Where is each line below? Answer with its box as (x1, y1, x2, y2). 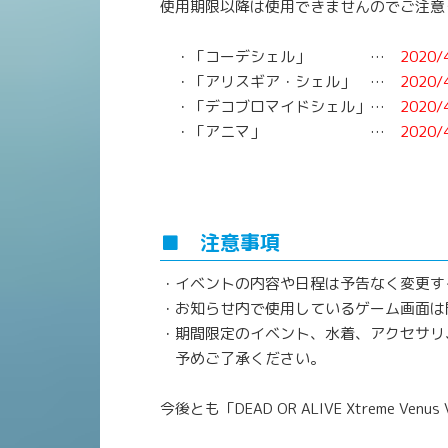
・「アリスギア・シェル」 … (160, 70, 400, 92)
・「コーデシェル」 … (160, 45, 400, 67)
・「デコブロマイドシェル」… (160, 95, 400, 117)
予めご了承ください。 (160, 347, 325, 369)
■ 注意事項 (160, 227, 280, 256)
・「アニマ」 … (160, 120, 400, 142)
